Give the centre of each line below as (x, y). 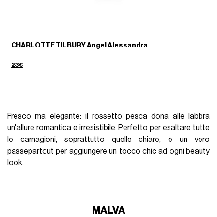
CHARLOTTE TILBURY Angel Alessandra (80, 45)
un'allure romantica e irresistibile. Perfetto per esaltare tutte (108, 128)
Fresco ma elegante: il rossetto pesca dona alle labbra (108, 116)
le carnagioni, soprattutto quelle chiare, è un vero (108, 139)
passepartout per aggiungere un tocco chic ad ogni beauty (108, 151)
